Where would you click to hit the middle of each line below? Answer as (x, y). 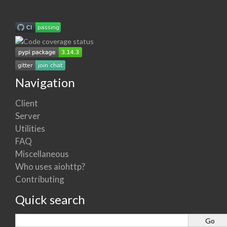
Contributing (40, 179)
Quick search (50, 199)
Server (28, 116)
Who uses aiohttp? (50, 166)
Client (27, 103)
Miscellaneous (42, 154)
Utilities (30, 128)
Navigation (45, 82)
